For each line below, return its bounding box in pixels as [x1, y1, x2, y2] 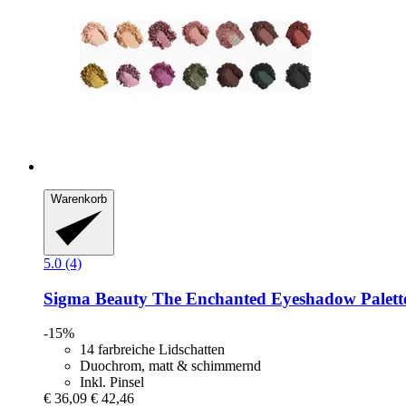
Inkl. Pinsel [80, 374, 144, 391]
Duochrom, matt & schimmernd [80, 358, 261, 374]
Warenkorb [51, 192, 107, 207]
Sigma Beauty [43, 288, 148, 308]
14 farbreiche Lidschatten [80, 342, 225, 358]
